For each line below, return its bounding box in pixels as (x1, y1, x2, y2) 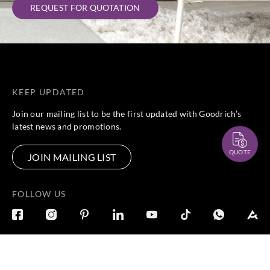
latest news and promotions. (12, 121, 122, 132)
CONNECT (135, 249, 183, 260)
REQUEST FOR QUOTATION (30, 2, 140, 13)
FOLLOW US (12, 189, 66, 199)
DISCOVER (12, 249, 61, 260)
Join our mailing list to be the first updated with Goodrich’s (12, 108, 242, 119)
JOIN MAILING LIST (28, 151, 116, 163)
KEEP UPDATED (12, 87, 85, 98)
